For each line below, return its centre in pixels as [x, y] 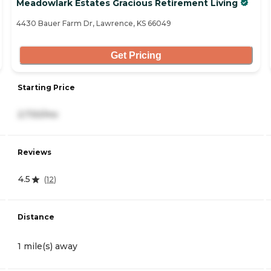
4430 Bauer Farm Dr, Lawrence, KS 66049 [94, 24]
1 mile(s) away [47, 247]
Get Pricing [136, 55]
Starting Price [46, 88]
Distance [36, 217]
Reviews [34, 152]
